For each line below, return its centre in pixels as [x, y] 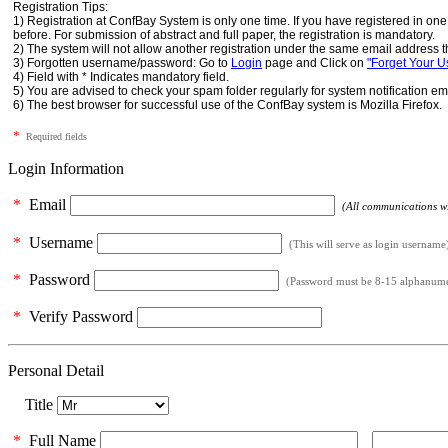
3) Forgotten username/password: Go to [122, 63]
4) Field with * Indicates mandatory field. [121, 77]
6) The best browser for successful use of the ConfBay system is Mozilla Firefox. [227, 105]
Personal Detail [56, 370]
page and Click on [314, 63]
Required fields [53, 136]
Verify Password [79, 316]
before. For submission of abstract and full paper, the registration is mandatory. [224, 35]
